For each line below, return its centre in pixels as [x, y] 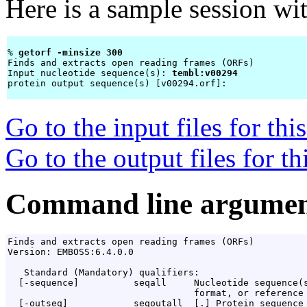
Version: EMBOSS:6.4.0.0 [71, 252]
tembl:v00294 [205, 73]
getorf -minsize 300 [73, 53]
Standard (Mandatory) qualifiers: [103, 273]
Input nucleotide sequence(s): [90, 73]
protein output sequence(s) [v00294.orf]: [120, 84]
